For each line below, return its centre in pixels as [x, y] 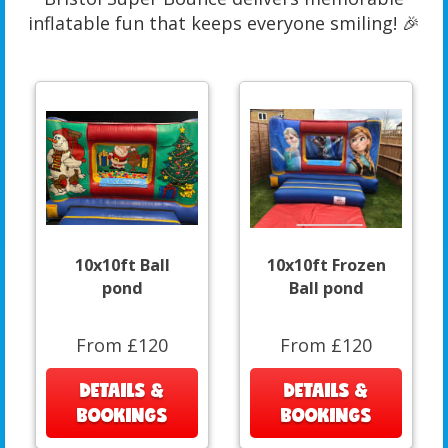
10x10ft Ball [122, 265]
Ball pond [326, 288]
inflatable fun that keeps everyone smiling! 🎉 [224, 23]
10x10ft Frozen [326, 265]
